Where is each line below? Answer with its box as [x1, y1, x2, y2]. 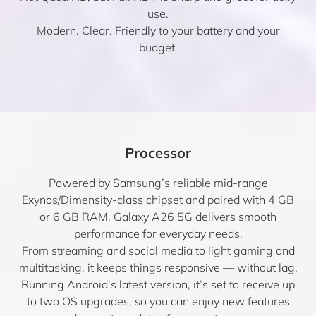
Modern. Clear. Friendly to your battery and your [36, 23, 280, 37]
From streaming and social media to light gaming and [21, 243, 295, 257]
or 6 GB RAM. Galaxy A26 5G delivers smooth [39, 209, 276, 224]
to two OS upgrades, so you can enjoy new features [26, 294, 290, 308]
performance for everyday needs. [73, 226, 243, 241]
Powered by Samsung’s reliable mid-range [48, 176, 268, 190]
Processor [125, 144, 191, 162]
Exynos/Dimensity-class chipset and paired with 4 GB [22, 193, 294, 207]
